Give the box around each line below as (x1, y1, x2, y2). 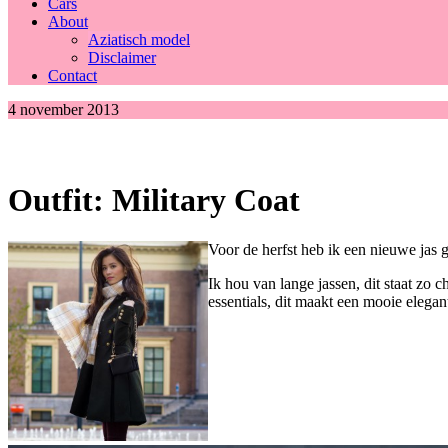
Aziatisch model (88, 30, 190, 48)
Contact (48, 66, 97, 84)
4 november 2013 (8, 100, 119, 118)
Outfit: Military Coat (8, 182, 300, 219)
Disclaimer (88, 48, 156, 66)
